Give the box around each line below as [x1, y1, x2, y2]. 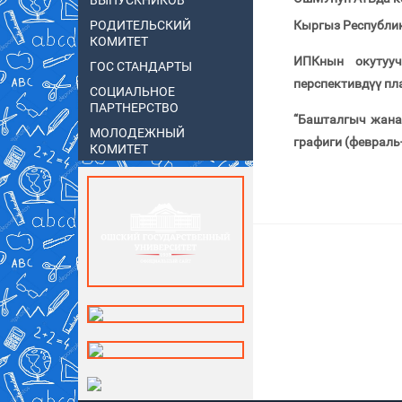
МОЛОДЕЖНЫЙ [90, 126, 185, 142]
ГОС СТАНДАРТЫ [90, 59, 192, 75]
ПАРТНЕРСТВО [90, 100, 179, 117]
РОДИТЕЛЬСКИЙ [90, 18, 191, 34]
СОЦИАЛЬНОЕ [90, 84, 175, 100]
